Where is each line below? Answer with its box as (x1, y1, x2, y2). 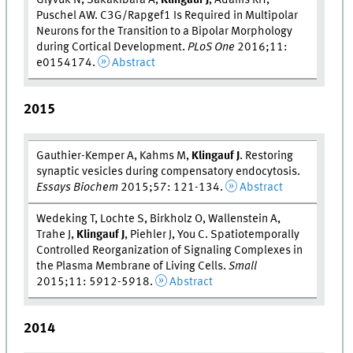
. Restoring (240, 150, 294, 163)
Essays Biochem (36, 181, 119, 195)
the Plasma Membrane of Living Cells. (36, 260, 229, 273)
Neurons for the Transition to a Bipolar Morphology (36, 24, 293, 38)
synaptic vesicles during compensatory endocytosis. (36, 165, 301, 179)
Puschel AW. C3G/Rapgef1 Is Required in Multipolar (36, 9, 299, 22)
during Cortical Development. (36, 40, 188, 54)
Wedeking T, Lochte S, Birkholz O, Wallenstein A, (36, 213, 281, 226)
